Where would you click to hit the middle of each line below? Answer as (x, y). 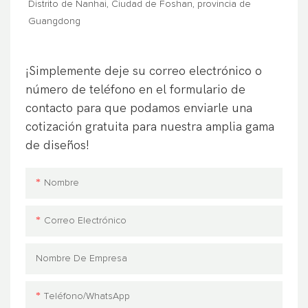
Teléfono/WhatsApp (87, 297)
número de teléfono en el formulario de (136, 89)
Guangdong (54, 22)
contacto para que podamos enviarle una (139, 108)
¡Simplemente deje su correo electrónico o (144, 71)
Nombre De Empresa (82, 259)
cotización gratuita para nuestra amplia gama (150, 126)
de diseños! (58, 145)
